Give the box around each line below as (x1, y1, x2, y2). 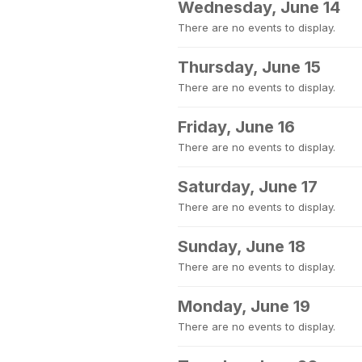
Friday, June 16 (178, 117, 295, 137)
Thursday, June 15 (178, 57, 321, 77)
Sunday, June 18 (178, 237, 305, 256)
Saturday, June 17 (178, 177, 318, 196)
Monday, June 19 (178, 297, 310, 316)
